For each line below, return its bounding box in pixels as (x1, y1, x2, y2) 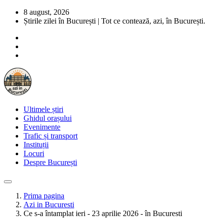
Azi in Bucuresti (24, 200, 74, 209)
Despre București (24, 158, 77, 166)
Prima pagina (24, 192, 64, 200)
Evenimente (24, 123, 60, 131)
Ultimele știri (24, 105, 63, 113)
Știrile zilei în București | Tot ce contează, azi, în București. (24, 17, 205, 25)
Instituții (24, 140, 49, 149)
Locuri (24, 149, 44, 158)
